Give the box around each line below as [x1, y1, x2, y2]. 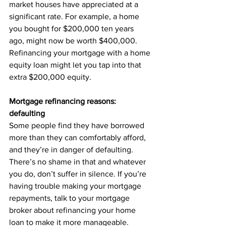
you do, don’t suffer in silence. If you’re [9, 169, 148, 178]
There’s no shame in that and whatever [9, 157, 148, 166]
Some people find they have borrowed [9, 121, 146, 130]
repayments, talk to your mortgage [9, 194, 132, 202]
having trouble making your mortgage [9, 182, 143, 190]
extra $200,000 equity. [9, 73, 91, 81]
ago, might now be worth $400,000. [9, 36, 139, 45]
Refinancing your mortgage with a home [9, 48, 152, 57]
